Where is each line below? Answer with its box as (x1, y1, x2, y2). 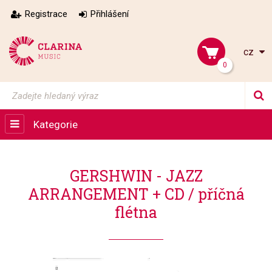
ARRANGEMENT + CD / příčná (27, 184, 245, 204)
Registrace (25, 8, 67, 19)
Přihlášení (90, 8, 129, 19)
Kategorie (33, 118, 78, 131)
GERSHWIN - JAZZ (69, 166, 203, 186)
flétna (115, 202, 157, 222)
